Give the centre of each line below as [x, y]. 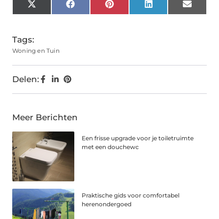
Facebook [95, 8]
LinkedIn [171, 8]
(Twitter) [53, 16]
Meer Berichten [45, 118]
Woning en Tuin [36, 51]
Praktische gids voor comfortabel [131, 196]
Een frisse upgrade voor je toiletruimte [138, 138]
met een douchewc [110, 147]
